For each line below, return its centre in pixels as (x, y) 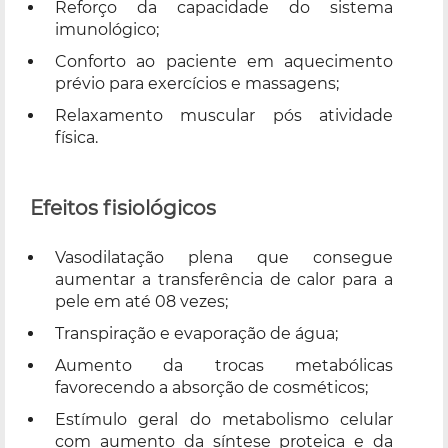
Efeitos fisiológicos (123, 207)
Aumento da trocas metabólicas (224, 365)
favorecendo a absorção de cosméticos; (211, 387)
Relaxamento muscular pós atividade (224, 115)
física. (76, 137)
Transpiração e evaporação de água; (196, 333)
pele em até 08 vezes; (141, 301)
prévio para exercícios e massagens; (197, 83)
